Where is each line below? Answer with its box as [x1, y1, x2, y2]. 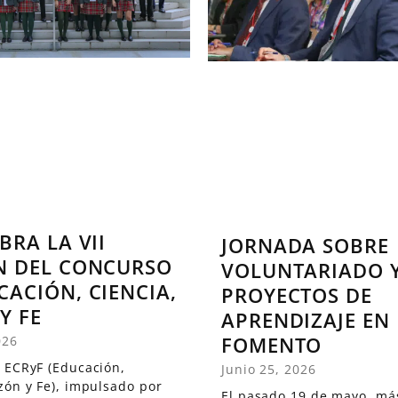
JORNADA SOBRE [221, 231, 389, 259]
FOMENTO [221, 330, 322, 358]
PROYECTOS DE [221, 281, 372, 308]
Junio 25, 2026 [221, 360, 316, 378]
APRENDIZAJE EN [221, 306, 390, 333]
